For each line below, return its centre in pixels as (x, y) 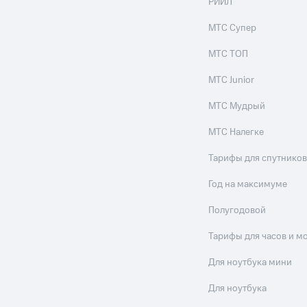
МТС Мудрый (237, 106)
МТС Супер (233, 28)
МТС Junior (232, 80)
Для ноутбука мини (250, 262)
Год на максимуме (248, 184)
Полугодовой (237, 210)
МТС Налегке (236, 132)
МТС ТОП (229, 54)
